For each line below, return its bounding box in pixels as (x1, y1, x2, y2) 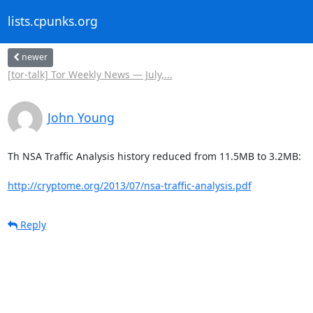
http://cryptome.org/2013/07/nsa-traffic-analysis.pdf (7, 178, 252, 192)
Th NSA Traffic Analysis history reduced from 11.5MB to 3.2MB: (7, 149, 301, 163)
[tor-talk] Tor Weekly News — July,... (7, 67, 173, 81)
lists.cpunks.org (7, 13, 98, 30)
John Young (47, 108, 115, 126)
